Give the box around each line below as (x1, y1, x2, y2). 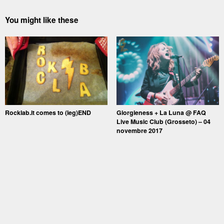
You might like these (5, 14, 78, 25)
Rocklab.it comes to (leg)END (5, 107, 91, 117)
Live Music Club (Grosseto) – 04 (116, 116, 210, 126)
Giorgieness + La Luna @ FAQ (116, 107, 206, 117)
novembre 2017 (116, 125, 162, 135)
